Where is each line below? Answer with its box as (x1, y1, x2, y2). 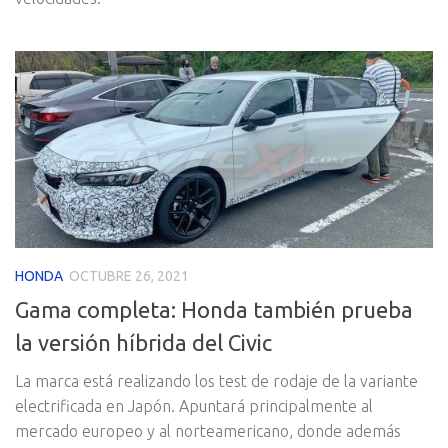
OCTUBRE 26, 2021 (69, 268, 189, 285)
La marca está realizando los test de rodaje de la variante (15, 371, 418, 390)
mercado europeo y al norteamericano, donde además (15, 421, 401, 440)
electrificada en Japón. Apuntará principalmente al (15, 396, 373, 415)
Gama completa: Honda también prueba (15, 296, 413, 322)
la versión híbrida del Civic (15, 329, 272, 355)
